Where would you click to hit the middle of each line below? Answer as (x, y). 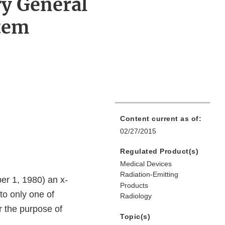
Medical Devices (146, 164)
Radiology (136, 196)
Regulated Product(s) (159, 151)
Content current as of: (161, 119)
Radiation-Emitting (149, 175)
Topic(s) (135, 217)
